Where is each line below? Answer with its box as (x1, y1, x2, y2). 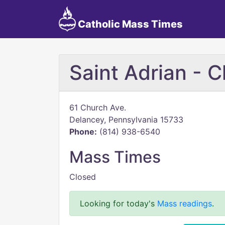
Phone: (69, 127, 97, 137)
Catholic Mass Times (75, 18, 183, 30)
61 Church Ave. (69, 102, 126, 113)
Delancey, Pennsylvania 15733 (69, 115, 183, 125)
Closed (69, 172, 96, 182)
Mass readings (157, 198, 212, 208)
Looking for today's (80, 198, 157, 208)
